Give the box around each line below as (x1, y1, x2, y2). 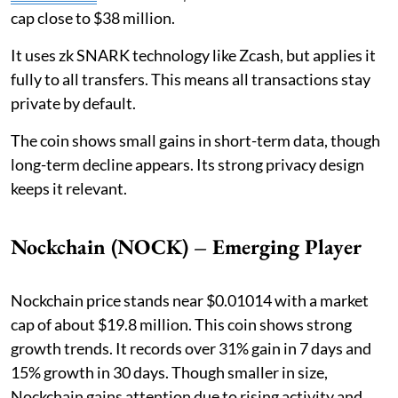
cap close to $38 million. (11, 7, 175, 28)
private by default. (11, 92, 136, 113)
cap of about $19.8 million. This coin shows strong (11, 314, 352, 334)
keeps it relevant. (11, 178, 127, 198)
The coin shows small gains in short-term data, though (11, 130, 380, 150)
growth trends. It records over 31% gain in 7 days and (11, 338, 371, 358)
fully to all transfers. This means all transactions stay (11, 68, 370, 89)
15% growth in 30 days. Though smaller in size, (11, 362, 328, 382)
